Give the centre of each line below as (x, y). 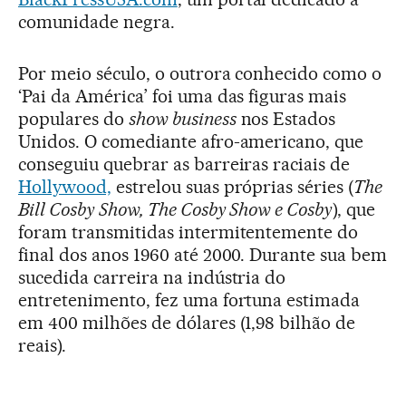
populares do (73, 118)
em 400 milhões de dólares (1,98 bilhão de (187, 322)
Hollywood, (65, 186)
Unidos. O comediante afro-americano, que (191, 141)
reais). (42, 345)
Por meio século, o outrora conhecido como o (200, 73)
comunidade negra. (97, 21)
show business (182, 118)
